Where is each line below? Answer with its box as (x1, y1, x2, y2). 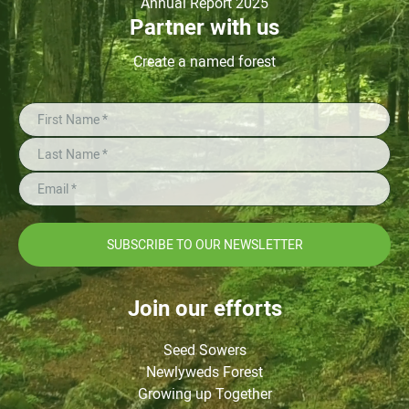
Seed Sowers (163, 341, 246, 359)
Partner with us (130, 14, 279, 40)
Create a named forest (133, 52, 276, 70)
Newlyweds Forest (146, 362, 263, 381)
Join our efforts (127, 295, 282, 321)
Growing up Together (137, 384, 272, 403)
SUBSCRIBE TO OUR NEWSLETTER (106, 236, 303, 252)
